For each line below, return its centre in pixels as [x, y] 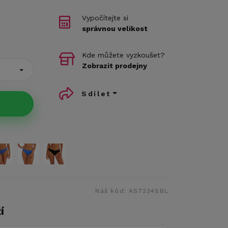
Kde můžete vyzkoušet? [123, 55]
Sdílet [96, 93]
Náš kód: [112, 191]
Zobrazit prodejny [115, 66]
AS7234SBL [149, 191]
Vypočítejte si [105, 18]
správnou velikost [115, 28]
